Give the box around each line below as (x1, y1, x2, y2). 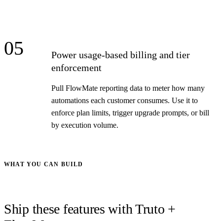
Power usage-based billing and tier (51, 49, 190, 60)
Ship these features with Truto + (4, 201, 176, 217)
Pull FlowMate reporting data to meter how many (51, 83, 205, 92)
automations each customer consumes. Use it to (51, 96, 198, 105)
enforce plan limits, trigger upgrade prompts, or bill (51, 108, 209, 117)
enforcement (51, 62, 102, 73)
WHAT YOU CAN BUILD (4, 160, 83, 168)
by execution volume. (51, 120, 118, 129)
